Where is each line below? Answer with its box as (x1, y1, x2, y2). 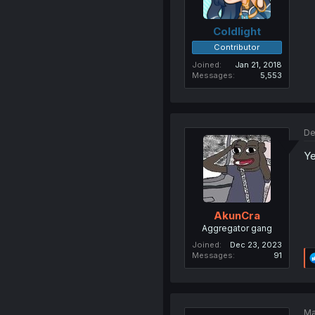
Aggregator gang (201, 222, 272, 233)
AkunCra (213, 208, 260, 222)
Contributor (214, 42, 260, 53)
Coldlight (212, 25, 261, 39)
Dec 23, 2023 (229, 239, 282, 250)
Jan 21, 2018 (234, 60, 282, 70)
